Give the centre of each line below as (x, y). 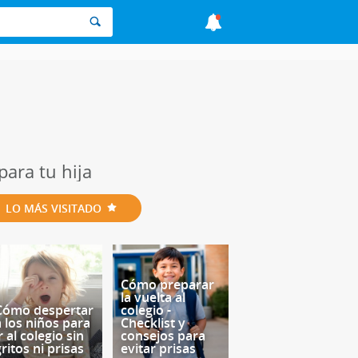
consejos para (163, 336)
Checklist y (153, 323)
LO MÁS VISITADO (53, 208)
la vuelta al (153, 298)
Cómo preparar (167, 285)
